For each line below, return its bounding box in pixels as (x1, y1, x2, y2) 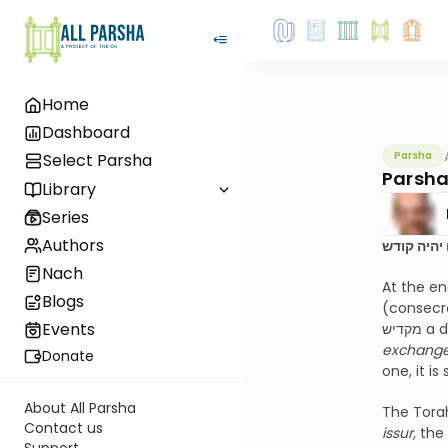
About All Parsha (24, 397, 136, 418)
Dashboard (42, 121, 130, 145)
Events (42, 318, 95, 342)
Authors (42, 233, 104, 257)
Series (42, 205, 89, 229)
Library (42, 177, 96, 201)
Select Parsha (43, 149, 152, 173)
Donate (42, 346, 94, 367)
